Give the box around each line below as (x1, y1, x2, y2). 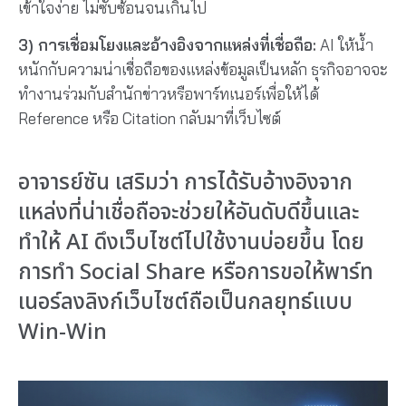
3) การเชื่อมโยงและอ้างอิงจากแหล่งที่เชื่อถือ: (18, 35, 316, 55)
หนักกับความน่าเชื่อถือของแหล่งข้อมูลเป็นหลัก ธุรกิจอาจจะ (18, 60, 388, 80)
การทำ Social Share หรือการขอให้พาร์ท (18, 256, 373, 290)
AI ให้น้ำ (316, 35, 373, 55)
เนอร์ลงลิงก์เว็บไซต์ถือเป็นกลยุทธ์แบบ (18, 286, 353, 320)
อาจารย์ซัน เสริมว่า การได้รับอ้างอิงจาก (18, 167, 353, 200)
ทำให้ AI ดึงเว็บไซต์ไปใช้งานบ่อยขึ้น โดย (18, 227, 364, 260)
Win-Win (18, 316, 107, 350)
